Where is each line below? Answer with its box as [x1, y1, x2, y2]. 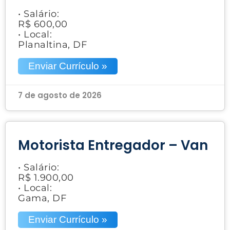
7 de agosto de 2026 [18, 89, 102, 101]
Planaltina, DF [18, 39, 87, 50]
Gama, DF [18, 192, 66, 204]
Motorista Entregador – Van [18, 136, 208, 155]
